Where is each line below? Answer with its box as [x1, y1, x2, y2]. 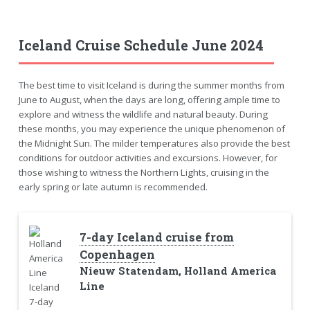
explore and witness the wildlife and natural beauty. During [18, 107, 268, 120]
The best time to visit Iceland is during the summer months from [18, 78, 284, 91]
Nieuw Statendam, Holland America [79, 264, 276, 277]
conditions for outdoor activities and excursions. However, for [18, 151, 277, 164]
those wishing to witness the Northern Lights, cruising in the [18, 165, 269, 179]
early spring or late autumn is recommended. [18, 180, 208, 193]
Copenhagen [79, 246, 155, 262]
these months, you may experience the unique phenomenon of [18, 122, 285, 135]
